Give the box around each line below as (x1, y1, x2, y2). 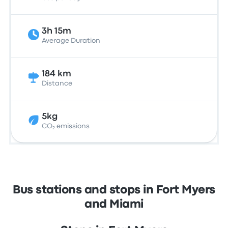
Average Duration (42, 38, 101, 44)
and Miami (84, 199, 144, 210)
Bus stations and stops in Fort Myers (13, 185, 215, 195)
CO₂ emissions (42, 123, 90, 129)
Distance (42, 80, 73, 87)
